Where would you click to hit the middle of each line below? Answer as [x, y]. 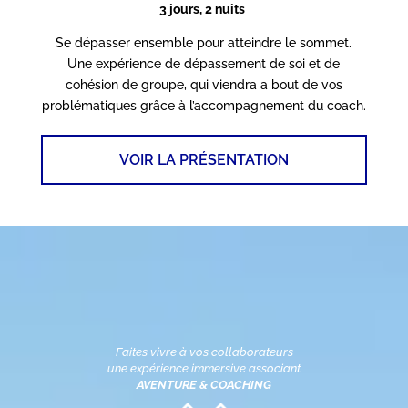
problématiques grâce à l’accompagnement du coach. [204, 106]
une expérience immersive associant [204, 369]
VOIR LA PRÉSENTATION [204, 160]
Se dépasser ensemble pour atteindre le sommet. [204, 43]
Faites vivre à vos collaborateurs [204, 352]
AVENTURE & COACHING [204, 385]
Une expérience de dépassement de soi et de [204, 64]
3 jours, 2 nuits [202, 10]
